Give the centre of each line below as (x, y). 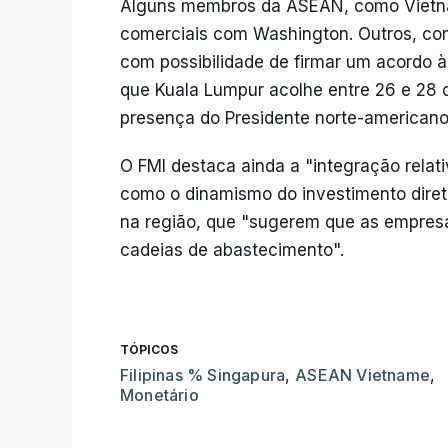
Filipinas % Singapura (203, 375)
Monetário (159, 395)
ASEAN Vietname (363, 375)
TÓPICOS (149, 350)
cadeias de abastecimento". (232, 250)
